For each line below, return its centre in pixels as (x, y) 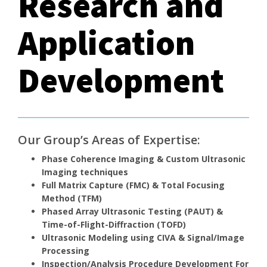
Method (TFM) (72, 198)
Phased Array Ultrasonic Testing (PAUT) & (132, 211)
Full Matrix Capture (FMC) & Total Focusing (133, 185)
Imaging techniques (85, 172)
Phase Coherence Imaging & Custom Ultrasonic (144, 159)
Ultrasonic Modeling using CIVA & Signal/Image (143, 237)
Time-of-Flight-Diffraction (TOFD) (114, 224)
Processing (66, 250)
